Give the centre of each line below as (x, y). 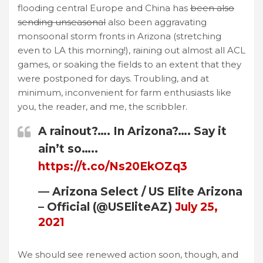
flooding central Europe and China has (104, 8)
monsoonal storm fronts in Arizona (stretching (119, 36)
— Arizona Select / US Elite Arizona (140, 191)
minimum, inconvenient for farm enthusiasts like (124, 92)
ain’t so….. (68, 149)
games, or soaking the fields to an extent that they (129, 64)
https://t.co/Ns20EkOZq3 (113, 166)
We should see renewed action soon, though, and (128, 254)
